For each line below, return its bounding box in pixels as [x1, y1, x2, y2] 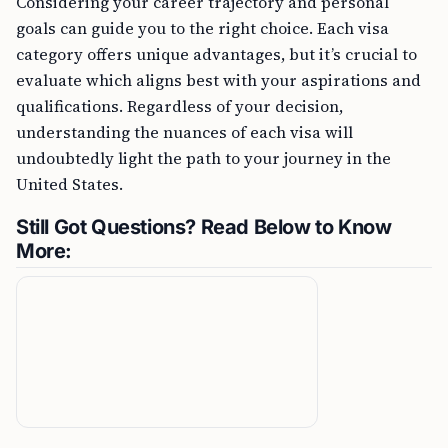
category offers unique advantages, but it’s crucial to [16, 43, 417, 65]
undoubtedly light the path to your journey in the [16, 147, 391, 169]
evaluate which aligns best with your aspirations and [16, 69, 421, 91]
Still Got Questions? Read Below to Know [16, 215, 392, 239]
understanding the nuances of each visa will [16, 121, 353, 143]
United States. [16, 173, 123, 195]
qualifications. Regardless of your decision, [16, 95, 343, 117]
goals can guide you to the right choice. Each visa [16, 17, 389, 39]
